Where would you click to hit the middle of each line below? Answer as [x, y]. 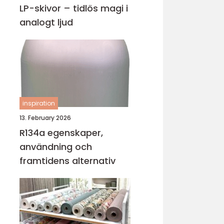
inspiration [39, 103]
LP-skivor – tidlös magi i [74, 8]
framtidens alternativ [67, 161]
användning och [56, 147]
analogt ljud [46, 22]
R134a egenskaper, [33, 133]
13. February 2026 [45, 118]
